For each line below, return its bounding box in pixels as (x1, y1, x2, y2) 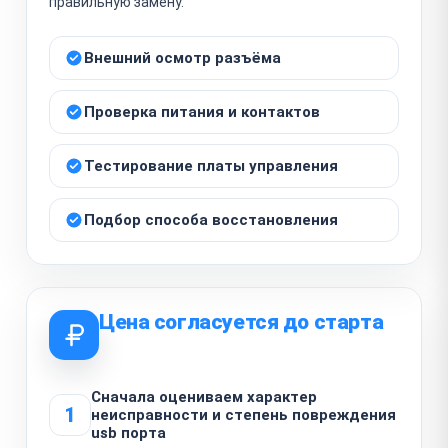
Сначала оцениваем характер (91, 387, 317, 406)
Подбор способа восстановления (84, 210, 338, 229)
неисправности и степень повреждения (91, 405, 396, 424)
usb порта (91, 423, 166, 442)
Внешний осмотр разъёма (84, 48, 281, 67)
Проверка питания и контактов (84, 102, 320, 121)
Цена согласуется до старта (99, 309, 384, 334)
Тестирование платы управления (84, 156, 338, 175)
